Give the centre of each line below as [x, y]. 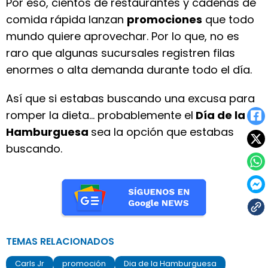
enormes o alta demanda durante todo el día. [129, 70]
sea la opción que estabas [162, 132]
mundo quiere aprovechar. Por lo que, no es [123, 36]
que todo [228, 19]
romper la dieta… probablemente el [100, 115]
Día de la [219, 115]
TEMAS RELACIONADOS [60, 241]
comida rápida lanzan [66, 19]
